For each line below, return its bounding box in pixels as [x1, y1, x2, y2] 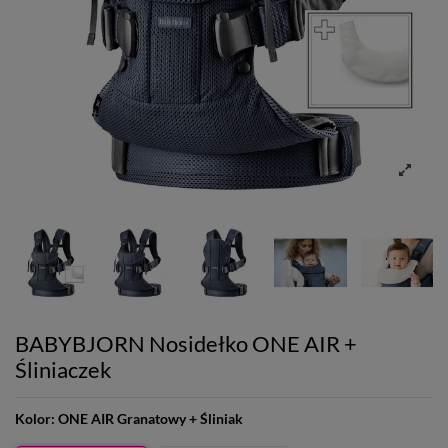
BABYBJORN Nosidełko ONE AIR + [15, 330, 357, 358]
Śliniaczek [15, 356, 112, 384]
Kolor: [15, 410, 58, 428]
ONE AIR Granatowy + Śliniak [58, 410, 243, 428]
